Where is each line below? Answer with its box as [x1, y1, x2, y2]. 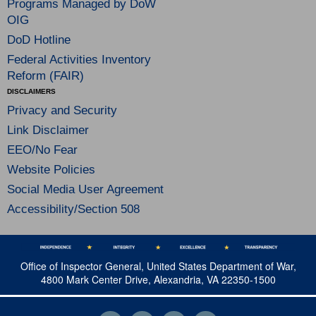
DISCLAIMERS [7, 87, 56, 95]
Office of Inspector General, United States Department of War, [20, 259, 296, 274]
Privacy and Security [7, 104, 117, 117]
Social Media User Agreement [7, 183, 164, 196]
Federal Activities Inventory [7, 53, 151, 66]
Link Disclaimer [7, 123, 89, 137]
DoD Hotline [7, 33, 71, 47]
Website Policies [7, 163, 95, 176]
